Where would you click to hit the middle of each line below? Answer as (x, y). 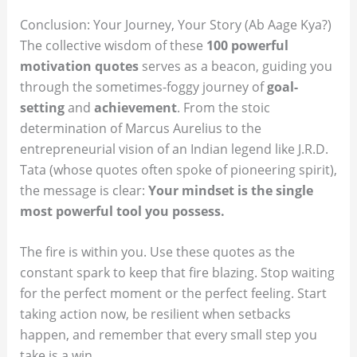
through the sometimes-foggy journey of (143, 86)
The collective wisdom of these (113, 45)
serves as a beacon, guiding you (235, 66)
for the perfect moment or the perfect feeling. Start (173, 294)
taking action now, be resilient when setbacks (155, 314)
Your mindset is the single (230, 190)
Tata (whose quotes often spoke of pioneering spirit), (178, 169)
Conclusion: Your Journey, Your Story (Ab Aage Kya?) (175, 24)
